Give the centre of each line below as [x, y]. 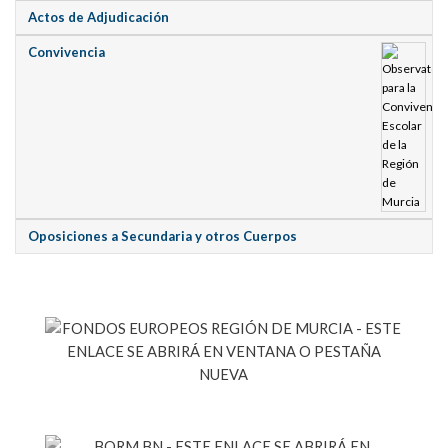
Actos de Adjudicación [99, 17]
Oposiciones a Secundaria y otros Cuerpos [163, 236]
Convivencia [67, 52]
